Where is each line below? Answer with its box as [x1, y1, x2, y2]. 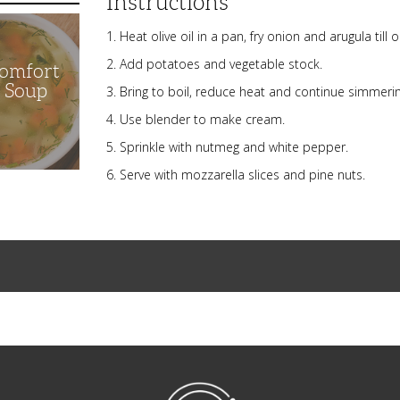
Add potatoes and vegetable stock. [120, 55, 323, 72]
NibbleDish [199, 380, 246, 393]
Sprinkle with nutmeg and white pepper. [120, 138, 349, 155]
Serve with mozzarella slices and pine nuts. [120, 166, 366, 183]
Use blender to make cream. [120, 111, 286, 128]
